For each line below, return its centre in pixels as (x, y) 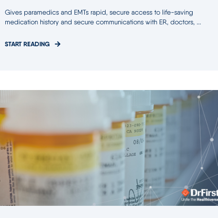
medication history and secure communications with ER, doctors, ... (103, 22)
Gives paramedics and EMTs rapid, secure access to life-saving (99, 12)
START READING (27, 44)
